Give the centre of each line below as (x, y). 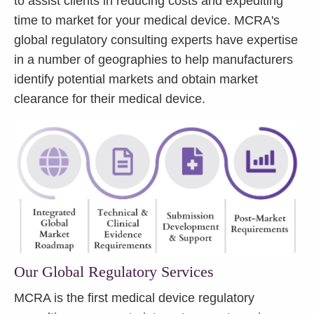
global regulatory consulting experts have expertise (156, 40)
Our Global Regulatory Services (114, 271)
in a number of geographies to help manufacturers (153, 60)
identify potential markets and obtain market (136, 79)
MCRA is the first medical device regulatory (134, 298)
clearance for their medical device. (110, 99)
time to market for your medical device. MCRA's (147, 20)
